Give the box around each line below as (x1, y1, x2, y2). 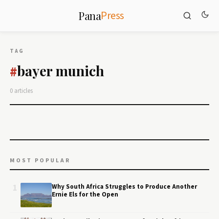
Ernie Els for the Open (52, 190, 118, 199)
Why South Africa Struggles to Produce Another (52, 182, 197, 191)
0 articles (10, 87, 33, 95)
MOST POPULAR (10, 156, 70, 165)
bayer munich (17, 62, 104, 80)
